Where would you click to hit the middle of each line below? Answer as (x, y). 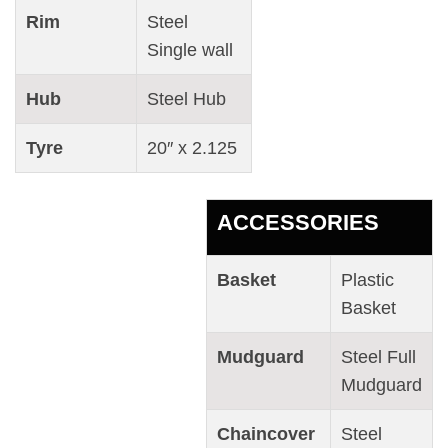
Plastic (367, 279)
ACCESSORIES (298, 222)
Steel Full (378, 356)
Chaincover (268, 433)
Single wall (190, 50)
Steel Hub (186, 99)
